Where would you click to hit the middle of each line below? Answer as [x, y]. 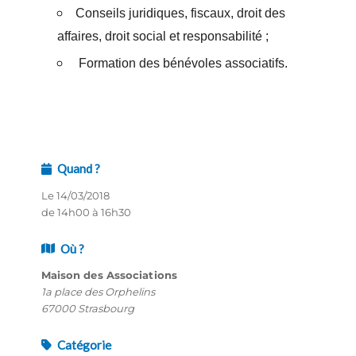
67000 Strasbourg [87, 308]
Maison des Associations [109, 275]
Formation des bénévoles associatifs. [181, 64]
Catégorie [84, 344]
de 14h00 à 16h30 [86, 212]
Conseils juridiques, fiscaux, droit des [180, 14]
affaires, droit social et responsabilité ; [163, 37]
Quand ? [78, 169]
